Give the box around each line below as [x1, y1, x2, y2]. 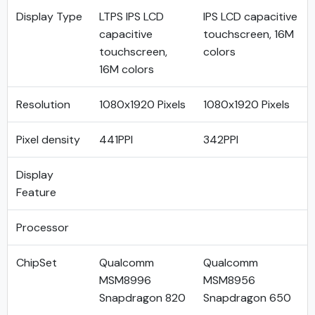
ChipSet [16, 255, 57, 270]
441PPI [99, 132, 133, 147]
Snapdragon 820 [99, 290, 186, 305]
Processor [16, 220, 69, 235]
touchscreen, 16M [203, 27, 294, 41]
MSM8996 [99, 273, 151, 288]
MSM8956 [203, 273, 255, 288]
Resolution [16, 97, 70, 112]
